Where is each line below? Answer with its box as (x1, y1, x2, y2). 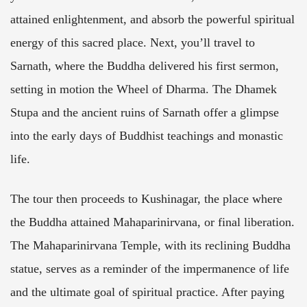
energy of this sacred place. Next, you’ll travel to (10, 36, 255, 50)
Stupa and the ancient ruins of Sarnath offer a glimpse (10, 106, 279, 120)
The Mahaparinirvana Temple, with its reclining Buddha (10, 238, 291, 252)
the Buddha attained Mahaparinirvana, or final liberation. (10, 215, 295, 229)
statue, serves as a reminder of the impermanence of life (10, 262, 289, 275)
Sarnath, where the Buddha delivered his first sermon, (10, 59, 279, 73)
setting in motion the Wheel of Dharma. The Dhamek (10, 82, 277, 97)
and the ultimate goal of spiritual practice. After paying (10, 285, 284, 299)
